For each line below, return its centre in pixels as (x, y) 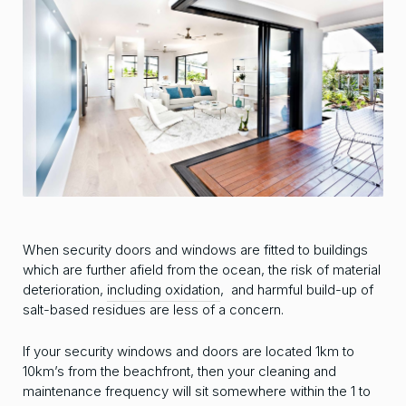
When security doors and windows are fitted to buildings (195, 250)
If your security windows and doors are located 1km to (188, 352)
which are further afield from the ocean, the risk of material (202, 270)
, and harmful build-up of (297, 290)
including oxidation (164, 290)
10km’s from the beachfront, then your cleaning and (179, 372)
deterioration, (65, 290)
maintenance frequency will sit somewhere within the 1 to (197, 391)
